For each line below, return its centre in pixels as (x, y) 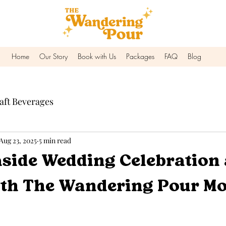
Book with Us (97, 56)
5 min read (55, 140)
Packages (140, 56)
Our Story (53, 56)
